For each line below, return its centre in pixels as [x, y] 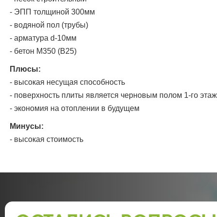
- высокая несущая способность [67, 82]
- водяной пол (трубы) [49, 25]
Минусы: [27, 126]
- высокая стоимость [46, 139]
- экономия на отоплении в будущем [75, 108]
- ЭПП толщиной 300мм [52, 12]
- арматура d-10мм [43, 38]
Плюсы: [25, 69]
